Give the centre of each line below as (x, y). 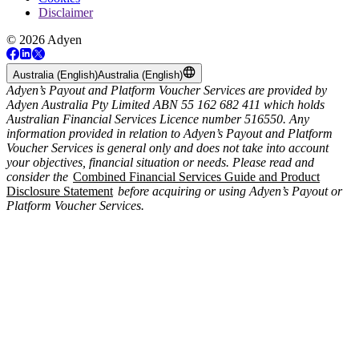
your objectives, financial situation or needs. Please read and (160, 162)
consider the (39, 176)
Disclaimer (66, 12)
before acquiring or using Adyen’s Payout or (228, 191)
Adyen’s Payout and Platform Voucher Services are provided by (167, 90)
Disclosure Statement (60, 191)
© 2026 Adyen (44, 39)
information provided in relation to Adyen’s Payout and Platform (169, 133)
